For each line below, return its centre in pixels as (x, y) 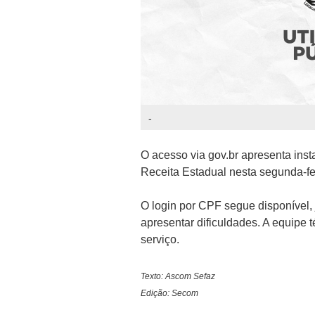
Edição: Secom (169, 294)
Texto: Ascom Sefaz (178, 277)
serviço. (160, 240)
